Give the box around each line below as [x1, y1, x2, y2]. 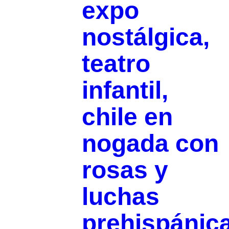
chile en [81, 103, 173, 131]
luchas [81, 183, 159, 211]
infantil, [81, 77, 168, 104]
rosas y [81, 156, 168, 184]
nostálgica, [81, 24, 210, 51]
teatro [81, 50, 150, 78]
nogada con [81, 130, 219, 157]
